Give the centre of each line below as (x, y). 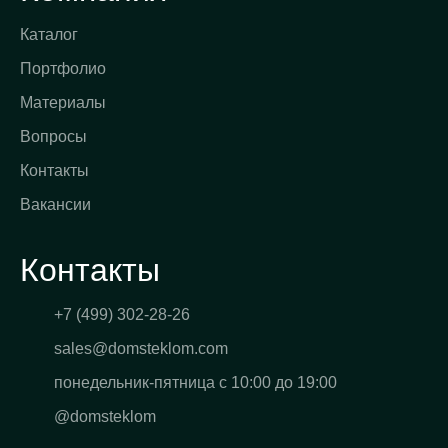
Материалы (63, 102)
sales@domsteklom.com (141, 348)
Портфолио (63, 68)
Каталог (49, 34)
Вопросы (53, 136)
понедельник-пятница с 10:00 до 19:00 (195, 382)
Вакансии (55, 204)
